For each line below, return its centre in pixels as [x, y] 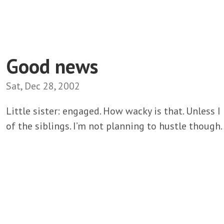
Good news [52, 66]
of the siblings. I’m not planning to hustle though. [114, 126]
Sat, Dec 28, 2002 [43, 86]
